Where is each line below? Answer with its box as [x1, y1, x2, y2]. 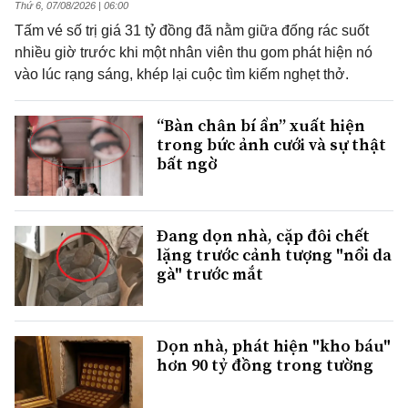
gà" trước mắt [157, 262, 263, 286]
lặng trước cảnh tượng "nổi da [157, 243, 392, 267]
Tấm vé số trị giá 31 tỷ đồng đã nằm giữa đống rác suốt [15, 23, 369, 39]
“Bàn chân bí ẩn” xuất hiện [157, 114, 365, 138]
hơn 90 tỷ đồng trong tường [157, 353, 373, 377]
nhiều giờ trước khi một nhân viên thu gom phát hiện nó [15, 45, 372, 61]
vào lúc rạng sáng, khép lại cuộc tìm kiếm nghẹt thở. [15, 66, 349, 83]
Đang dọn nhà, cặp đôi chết [157, 224, 370, 248]
